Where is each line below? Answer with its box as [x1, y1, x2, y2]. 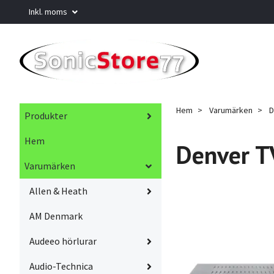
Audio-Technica [29, 260, 93, 273]
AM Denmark [29, 210, 83, 223]
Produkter [24, 109, 67, 122]
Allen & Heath [29, 185, 87, 198]
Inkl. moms [29, 6, 69, 17]
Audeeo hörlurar [29, 235, 97, 248]
